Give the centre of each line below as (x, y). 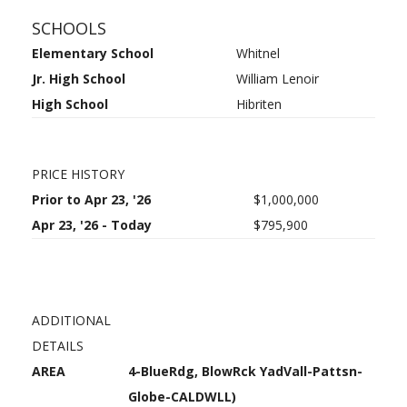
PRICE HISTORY (78, 174)
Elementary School (93, 53)
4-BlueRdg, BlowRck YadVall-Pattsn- (245, 371)
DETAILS (58, 346)
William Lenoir (278, 79)
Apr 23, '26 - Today (92, 225)
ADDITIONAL (71, 320)
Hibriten (259, 104)
